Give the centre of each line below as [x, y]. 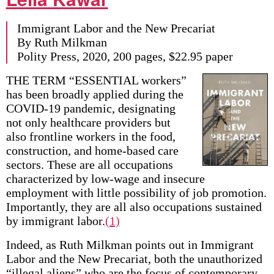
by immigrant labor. [55, 221]
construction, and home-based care [92, 150]
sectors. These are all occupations [89, 165]
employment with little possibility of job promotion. [136, 193]
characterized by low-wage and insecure [105, 179]
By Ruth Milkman [62, 42]
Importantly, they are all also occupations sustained [134, 207]
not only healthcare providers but [88, 122]
